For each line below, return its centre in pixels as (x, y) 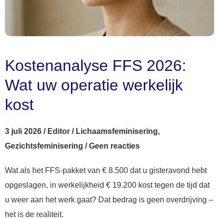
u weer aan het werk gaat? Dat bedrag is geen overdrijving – (109, 199)
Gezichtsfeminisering (44, 146)
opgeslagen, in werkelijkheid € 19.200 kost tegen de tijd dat (107, 185)
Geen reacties (114, 146)
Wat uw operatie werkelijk (94, 85)
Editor (59, 131)
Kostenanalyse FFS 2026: (96, 65)
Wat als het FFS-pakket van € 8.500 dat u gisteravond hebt (106, 170)
